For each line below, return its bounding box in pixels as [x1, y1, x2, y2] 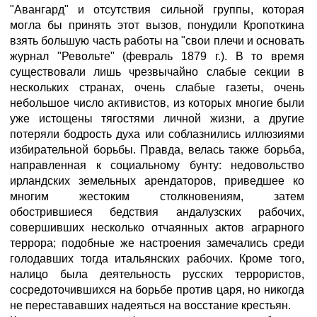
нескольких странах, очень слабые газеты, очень [10, 81, 304, 93]
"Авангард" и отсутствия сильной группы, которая [10, 4, 304, 16]
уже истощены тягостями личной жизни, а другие [10, 113, 304, 125]
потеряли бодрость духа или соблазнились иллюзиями [10, 128, 304, 140]
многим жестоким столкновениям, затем [10, 190, 304, 202]
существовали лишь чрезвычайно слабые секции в [10, 66, 304, 78]
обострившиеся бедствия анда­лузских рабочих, [10, 206, 304, 218]
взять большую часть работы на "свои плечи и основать [10, 35, 304, 47]
